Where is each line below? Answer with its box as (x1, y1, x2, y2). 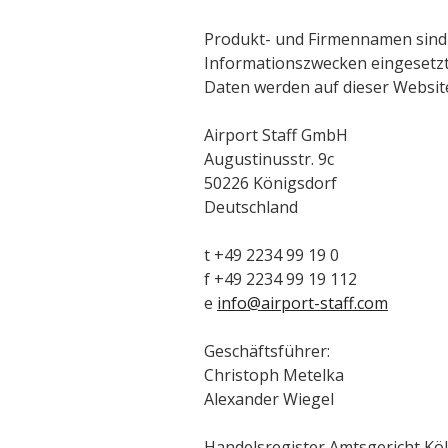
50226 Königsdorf (204, 171, 337, 194)
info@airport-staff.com (217, 291, 388, 314)
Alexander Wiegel (204, 387, 334, 410)
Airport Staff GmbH (204, 123, 348, 146)
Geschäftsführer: (204, 339, 330, 362)
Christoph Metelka (204, 363, 344, 386)
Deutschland (204, 195, 298, 218)
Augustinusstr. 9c (204, 147, 334, 170)
